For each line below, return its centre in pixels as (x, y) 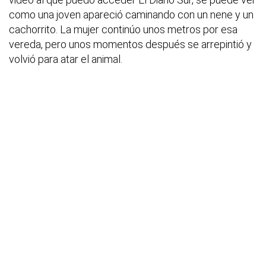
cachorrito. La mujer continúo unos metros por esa (123, 30)
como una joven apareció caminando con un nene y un (131, 15)
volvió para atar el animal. (66, 59)
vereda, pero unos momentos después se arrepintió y (130, 45)
